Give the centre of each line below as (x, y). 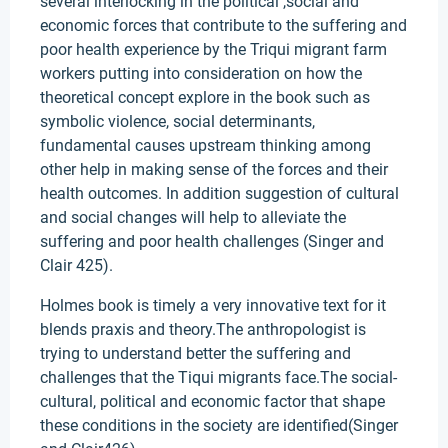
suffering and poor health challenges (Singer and (212, 241)
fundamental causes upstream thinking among (205, 145)
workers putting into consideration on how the (201, 73)
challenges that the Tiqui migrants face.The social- (218, 377)
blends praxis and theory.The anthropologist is (203, 329)
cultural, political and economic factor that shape (212, 401)
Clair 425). (76, 265)
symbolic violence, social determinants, (177, 121)
